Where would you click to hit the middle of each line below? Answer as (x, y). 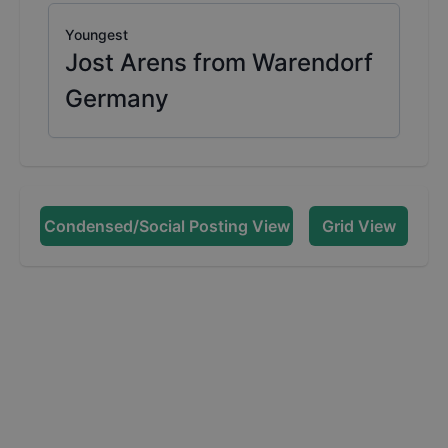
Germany (117, 99)
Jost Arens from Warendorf (219, 63)
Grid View (358, 225)
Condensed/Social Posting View (166, 225)
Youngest (96, 35)
